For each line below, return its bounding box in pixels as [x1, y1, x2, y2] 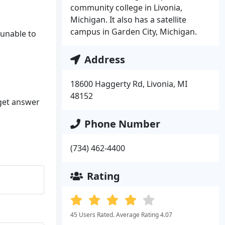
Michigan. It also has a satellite [70, 14, 186, 25]
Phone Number [84, 117, 160, 131]
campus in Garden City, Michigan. [70, 26, 197, 37]
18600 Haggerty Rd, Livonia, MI [70, 78, 187, 89]
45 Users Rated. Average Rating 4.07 [70, 210, 172, 219]
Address [84, 53, 125, 66]
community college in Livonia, [70, 2, 182, 13]
